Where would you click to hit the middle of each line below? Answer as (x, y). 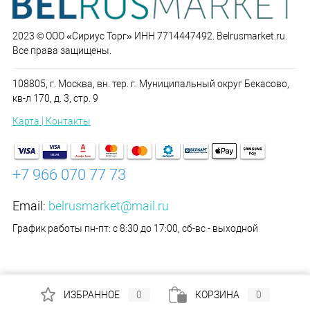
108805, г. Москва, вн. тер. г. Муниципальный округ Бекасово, (151, 84)
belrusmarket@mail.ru (108, 206)
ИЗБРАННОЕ (91, 294)
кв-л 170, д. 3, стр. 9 (55, 99)
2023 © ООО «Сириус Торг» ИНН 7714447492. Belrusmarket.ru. (149, 36)
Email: (30, 206)
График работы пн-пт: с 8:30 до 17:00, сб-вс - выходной (135, 229)
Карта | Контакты (51, 121)
